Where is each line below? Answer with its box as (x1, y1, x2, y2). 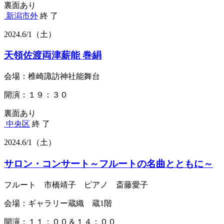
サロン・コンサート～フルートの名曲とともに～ (4, 158, 213, 169)
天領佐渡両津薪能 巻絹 (4, 50, 101, 61)
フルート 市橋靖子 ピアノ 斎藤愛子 (4, 180, 148, 189)
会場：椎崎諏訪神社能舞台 (4, 72, 100, 81)
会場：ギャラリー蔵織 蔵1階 (4, 198, 112, 207)
